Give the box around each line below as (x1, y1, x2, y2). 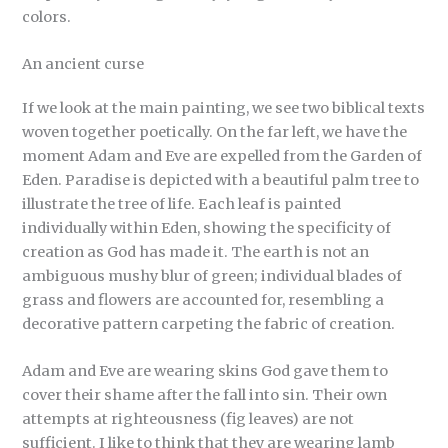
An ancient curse (22, 54, 145, 73)
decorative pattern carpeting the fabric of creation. (22, 314, 396, 333)
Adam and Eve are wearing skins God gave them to (22, 362, 389, 381)
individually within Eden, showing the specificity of (22, 218, 392, 237)
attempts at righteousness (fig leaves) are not (22, 410, 355, 429)
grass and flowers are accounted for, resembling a (22, 290, 385, 309)
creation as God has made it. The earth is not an (22, 242, 370, 261)
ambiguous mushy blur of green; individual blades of (22, 266, 403, 285)
